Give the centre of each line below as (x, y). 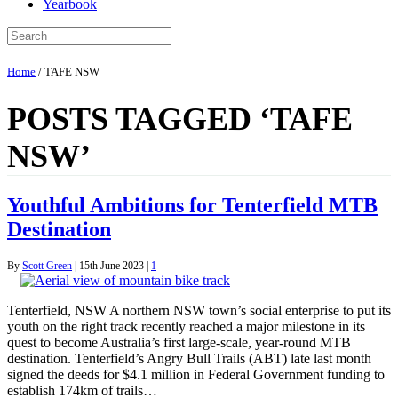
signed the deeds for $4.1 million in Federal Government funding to (196, 374)
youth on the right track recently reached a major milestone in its (186, 326)
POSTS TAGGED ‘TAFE (180, 119)
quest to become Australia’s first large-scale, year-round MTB (179, 342)
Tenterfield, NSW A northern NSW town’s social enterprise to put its (199, 310)
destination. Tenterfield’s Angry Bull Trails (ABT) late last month (189, 358)
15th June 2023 (111, 265)
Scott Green (47, 265)
